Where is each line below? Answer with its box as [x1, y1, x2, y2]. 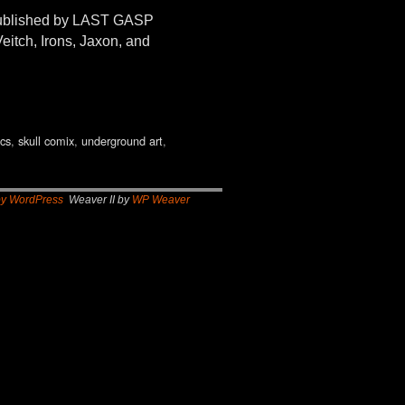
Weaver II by [63, 193, 132, 207]
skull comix [17, 132, 74, 150]
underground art [80, 132, 163, 150]
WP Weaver [132, 193, 190, 207]
